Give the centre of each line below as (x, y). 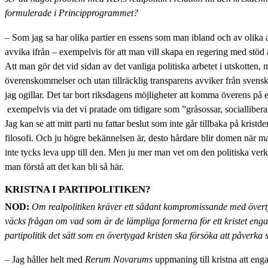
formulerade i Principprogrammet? (71, 13)
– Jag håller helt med (45, 260)
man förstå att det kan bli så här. (64, 167)
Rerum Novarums (119, 260)
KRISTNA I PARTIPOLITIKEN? (78, 189)
